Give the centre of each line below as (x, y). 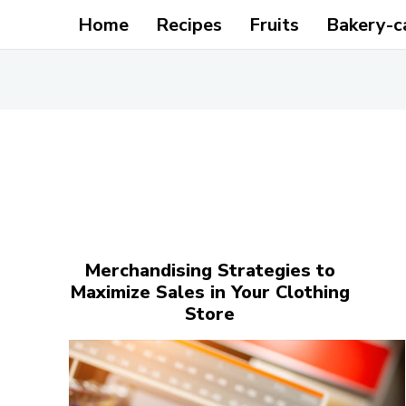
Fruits (274, 25)
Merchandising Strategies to (210, 271)
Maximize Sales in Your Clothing (210, 292)
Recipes (188, 25)
